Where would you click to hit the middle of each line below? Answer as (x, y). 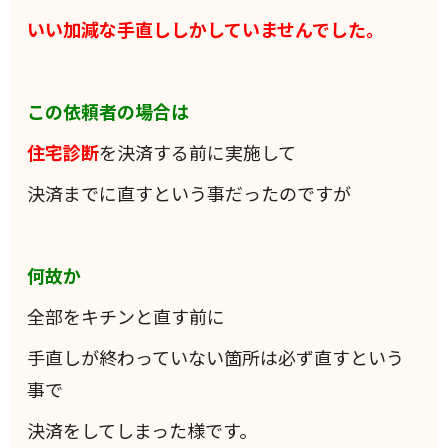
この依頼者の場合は (108, 111)
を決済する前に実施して (198, 152)
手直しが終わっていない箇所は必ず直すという (216, 357)
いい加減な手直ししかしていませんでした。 (206, 29)
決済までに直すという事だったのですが (189, 193)
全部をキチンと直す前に (126, 316)
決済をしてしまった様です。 (142, 430)
